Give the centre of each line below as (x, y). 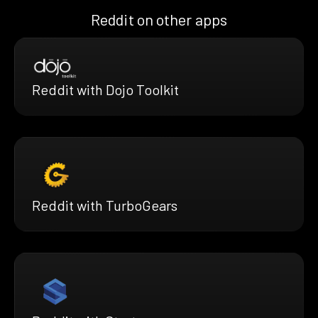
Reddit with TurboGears (105, 205)
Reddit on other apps (159, 19)
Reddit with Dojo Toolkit (105, 89)
